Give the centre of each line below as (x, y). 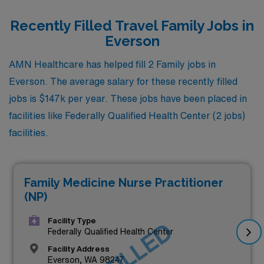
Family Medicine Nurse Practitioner (124, 183)
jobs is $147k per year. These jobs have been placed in (128, 98)
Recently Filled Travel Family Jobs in (132, 25)
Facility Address (79, 249)
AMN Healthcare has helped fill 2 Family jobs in (112, 64)
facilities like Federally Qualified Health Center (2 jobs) (127, 115)
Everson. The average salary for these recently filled (123, 81)
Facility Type (72, 220)
